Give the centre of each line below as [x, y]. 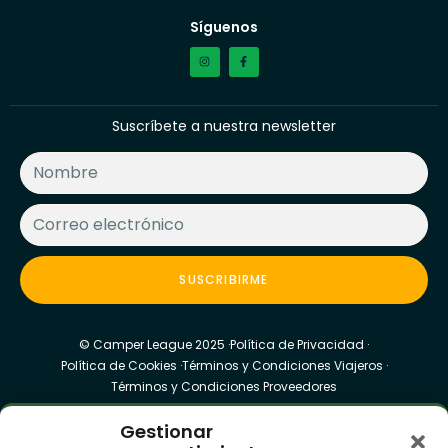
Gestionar [166, 431]
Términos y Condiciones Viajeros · [284, 365]
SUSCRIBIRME [224, 279]
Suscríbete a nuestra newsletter [224, 125]
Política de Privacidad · [299, 344]
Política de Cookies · [121, 365]
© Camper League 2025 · [154, 344]
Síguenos [224, 26]
